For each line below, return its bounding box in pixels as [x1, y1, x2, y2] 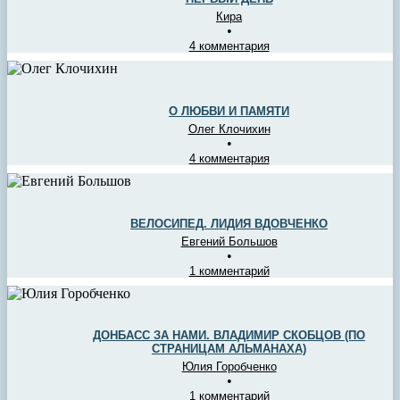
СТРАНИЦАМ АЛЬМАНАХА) [152, 342, 306, 356]
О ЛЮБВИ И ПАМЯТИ [169, 104, 289, 118]
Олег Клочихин [187, 121, 271, 136]
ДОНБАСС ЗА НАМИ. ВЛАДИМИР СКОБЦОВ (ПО [93, 329, 365, 343]
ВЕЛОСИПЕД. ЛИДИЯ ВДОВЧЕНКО [130, 216, 328, 230]
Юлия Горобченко [181, 360, 277, 374]
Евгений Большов [180, 234, 278, 248]
